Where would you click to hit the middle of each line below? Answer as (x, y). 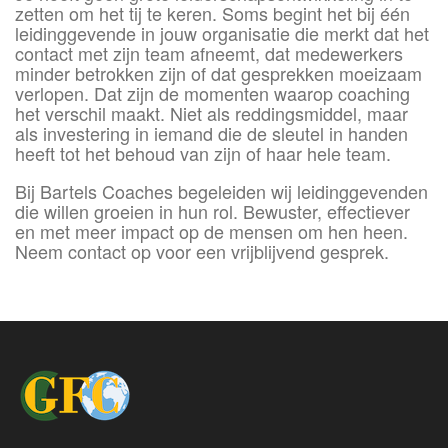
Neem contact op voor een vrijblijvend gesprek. (202, 251)
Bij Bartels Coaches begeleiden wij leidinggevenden (221, 191)
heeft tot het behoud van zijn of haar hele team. (203, 153)
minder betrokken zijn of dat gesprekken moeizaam (218, 73)
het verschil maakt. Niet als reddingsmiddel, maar (211, 113)
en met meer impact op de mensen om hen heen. (211, 231)
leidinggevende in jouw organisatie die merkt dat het (222, 33)
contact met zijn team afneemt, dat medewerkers (209, 53)
